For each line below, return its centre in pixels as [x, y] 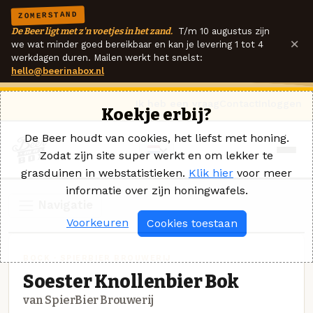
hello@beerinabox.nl [58, 71]
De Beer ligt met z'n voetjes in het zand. [92, 31]
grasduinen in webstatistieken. [105, 173]
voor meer [263, 173]
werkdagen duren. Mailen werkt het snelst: [107, 58]
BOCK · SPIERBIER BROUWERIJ [97, 259]
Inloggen [280, 103]
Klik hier [211, 173]
